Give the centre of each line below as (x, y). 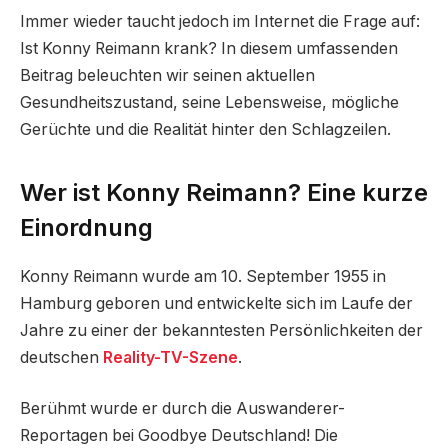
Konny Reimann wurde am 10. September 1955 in (203, 276)
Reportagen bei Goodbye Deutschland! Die (179, 436)
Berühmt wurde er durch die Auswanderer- (182, 409)
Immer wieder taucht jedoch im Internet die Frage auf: (220, 21)
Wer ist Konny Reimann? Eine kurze (224, 192)
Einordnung (86, 227)
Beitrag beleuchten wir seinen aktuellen (167, 75)
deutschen (61, 357)
